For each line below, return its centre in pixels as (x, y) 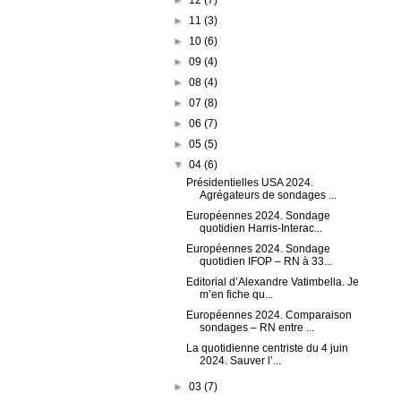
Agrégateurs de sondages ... (269, 195)
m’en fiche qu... (237, 294)
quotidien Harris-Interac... (261, 228)
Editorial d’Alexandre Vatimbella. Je (273, 282)
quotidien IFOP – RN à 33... (266, 261)
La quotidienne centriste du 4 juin (268, 348)
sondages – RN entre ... (257, 327)
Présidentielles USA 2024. (250, 182)
